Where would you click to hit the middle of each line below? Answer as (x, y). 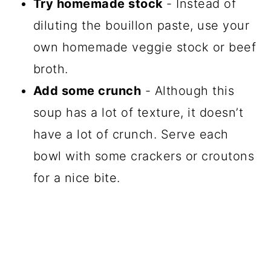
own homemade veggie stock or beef (145, 47)
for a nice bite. (77, 178)
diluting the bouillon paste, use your (141, 25)
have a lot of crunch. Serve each (131, 134)
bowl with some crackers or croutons (144, 156)
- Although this (188, 90)
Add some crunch (87, 90)
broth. (51, 69)
